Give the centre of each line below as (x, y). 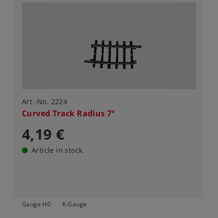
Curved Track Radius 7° (69, 114)
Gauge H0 (36, 204)
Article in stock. (58, 150)
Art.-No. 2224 (45, 102)
